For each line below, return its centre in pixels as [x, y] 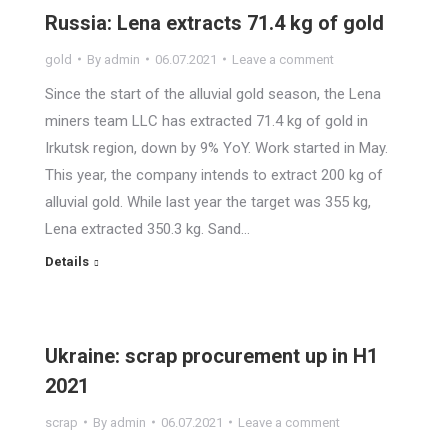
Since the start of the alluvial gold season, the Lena [213, 93]
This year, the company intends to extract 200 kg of [214, 174]
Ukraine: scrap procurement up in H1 [211, 355]
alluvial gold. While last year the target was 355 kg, [208, 201]
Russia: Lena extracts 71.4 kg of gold [214, 22]
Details [67, 261]
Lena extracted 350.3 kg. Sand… [147, 228]
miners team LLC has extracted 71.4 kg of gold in [206, 120]
